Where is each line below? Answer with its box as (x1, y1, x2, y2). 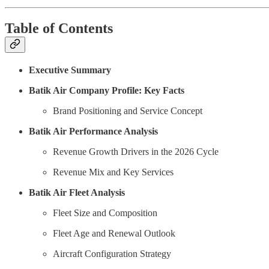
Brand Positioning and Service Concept (53, 105, 202, 116)
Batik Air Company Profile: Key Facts (29, 85, 184, 95)
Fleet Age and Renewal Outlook (53, 228, 175, 238)
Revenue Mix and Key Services (53, 166, 174, 177)
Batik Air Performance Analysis (29, 125, 158, 136)
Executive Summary (29, 64, 111, 75)
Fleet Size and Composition (53, 207, 157, 218)
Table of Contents (5, 20, 113, 36)
